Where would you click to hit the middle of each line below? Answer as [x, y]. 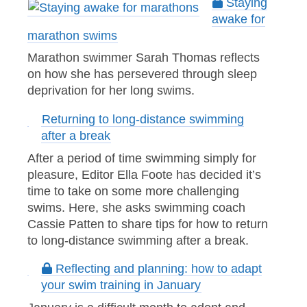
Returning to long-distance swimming [143, 119]
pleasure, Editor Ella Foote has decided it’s [144, 174]
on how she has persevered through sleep [142, 74]
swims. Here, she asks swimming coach [136, 207]
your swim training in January [121, 285]
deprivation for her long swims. [111, 91]
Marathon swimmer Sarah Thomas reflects [144, 58]
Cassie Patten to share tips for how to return [148, 224]
